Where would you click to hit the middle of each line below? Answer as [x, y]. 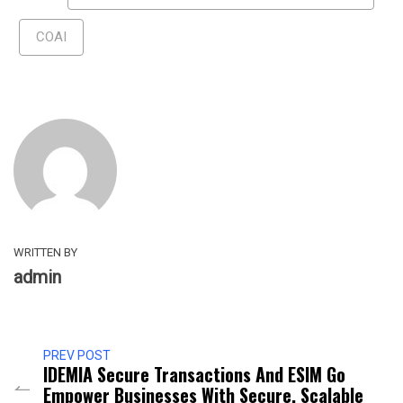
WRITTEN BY [45, 253]
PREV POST [77, 356]
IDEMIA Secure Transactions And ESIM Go [194, 375]
